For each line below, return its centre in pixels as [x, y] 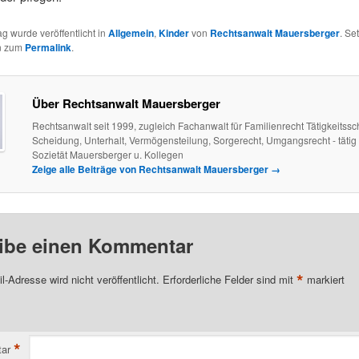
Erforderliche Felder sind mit [229, 280]
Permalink [48, 48]
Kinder [173, 33]
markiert [324, 280]
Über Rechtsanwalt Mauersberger [126, 104]
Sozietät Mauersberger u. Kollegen [107, 155]
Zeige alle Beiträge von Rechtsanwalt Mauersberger [151, 169]
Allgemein [131, 33]
